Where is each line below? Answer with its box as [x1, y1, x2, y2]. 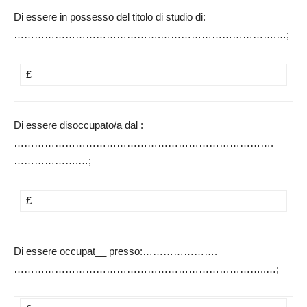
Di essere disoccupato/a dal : [14, 119, 143, 132]
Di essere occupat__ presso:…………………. [14, 245, 217, 258]
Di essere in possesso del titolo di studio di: [14, 11, 206, 23]
